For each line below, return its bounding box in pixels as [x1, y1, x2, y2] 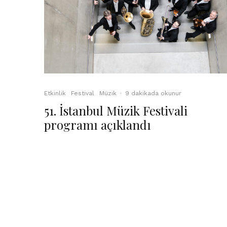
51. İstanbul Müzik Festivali [44, 102, 187, 119]
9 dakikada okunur [125, 90, 181, 97]
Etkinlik [44, 90, 66, 97]
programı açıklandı [44, 117, 151, 133]
